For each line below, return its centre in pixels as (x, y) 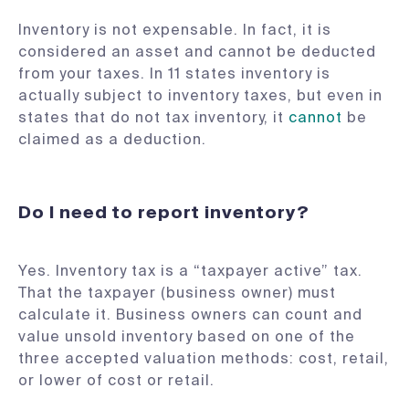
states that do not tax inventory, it (153, 117)
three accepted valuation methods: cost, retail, (204, 358)
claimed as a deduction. (112, 139)
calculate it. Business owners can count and (190, 315)
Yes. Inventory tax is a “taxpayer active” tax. (190, 271)
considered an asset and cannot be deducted (197, 52)
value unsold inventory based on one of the (187, 336)
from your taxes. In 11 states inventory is (174, 73)
